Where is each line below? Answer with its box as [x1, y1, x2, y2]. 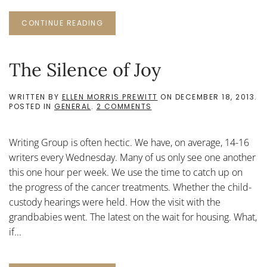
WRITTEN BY [9, 92, 62, 102]
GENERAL [54, 101, 91, 111]
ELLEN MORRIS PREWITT [61, 92, 158, 102]
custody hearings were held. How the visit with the [9, 195, 221, 209]
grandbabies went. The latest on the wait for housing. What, [9, 210, 257, 223]
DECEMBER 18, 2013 [175, 92, 254, 102]
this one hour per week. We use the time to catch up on [9, 166, 243, 179]
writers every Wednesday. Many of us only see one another [9, 151, 256, 164]
